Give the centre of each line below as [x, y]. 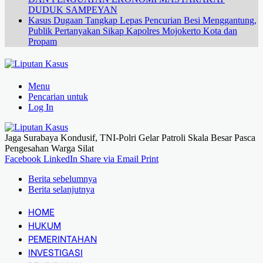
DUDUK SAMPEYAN [73, 10]
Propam [43, 41]
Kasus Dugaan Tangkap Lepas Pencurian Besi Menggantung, [142, 20]
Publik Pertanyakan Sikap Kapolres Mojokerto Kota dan [133, 31]
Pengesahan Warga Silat [49, 148]
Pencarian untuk [58, 97]
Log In [41, 107]
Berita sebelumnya [63, 179]
